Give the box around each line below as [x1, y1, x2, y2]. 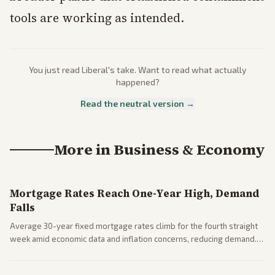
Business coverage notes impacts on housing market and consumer [10, 247, 257, 257]
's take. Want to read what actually [108, 64, 246, 76]
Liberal [82, 64, 108, 76]
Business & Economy [114, 139, 265, 160]
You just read [29, 64, 82, 76]
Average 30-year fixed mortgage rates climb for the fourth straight [10, 221, 258, 231]
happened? [115, 77, 160, 88]
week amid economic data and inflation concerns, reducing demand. [10, 234, 257, 244]
